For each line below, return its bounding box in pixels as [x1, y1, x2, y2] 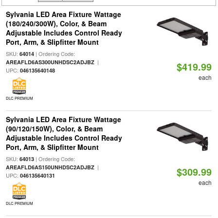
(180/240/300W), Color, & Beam [5, 18, 107, 28]
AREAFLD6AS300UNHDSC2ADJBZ [5, 58, 94, 66]
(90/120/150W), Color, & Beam [5, 124, 103, 133]
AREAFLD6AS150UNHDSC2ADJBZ [5, 163, 94, 171]
